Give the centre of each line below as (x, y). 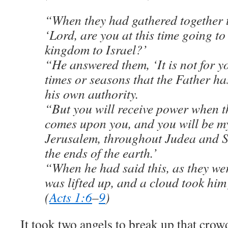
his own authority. (92, 94)
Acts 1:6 (71, 197)
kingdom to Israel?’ (96, 49)
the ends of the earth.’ (101, 153)
